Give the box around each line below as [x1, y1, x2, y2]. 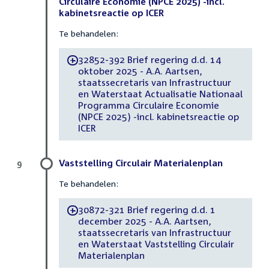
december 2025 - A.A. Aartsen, [77, 216, 211, 227]
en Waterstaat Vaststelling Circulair [77, 238, 234, 250]
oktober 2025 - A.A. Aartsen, [77, 65, 202, 77]
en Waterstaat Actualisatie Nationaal [77, 88, 243, 100]
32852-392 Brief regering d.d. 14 [77, 54, 221, 65]
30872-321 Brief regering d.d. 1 [77, 204, 216, 216]
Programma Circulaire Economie [77, 100, 219, 111]
